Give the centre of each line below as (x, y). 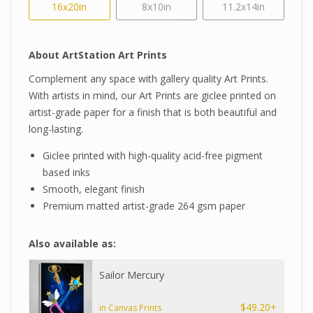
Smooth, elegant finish (94, 189)
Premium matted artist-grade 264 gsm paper (144, 206)
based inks (66, 173)
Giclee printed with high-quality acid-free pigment (153, 156)
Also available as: (72, 244)
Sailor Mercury (132, 275)
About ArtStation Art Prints (98, 55)
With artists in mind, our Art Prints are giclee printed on (152, 96)
